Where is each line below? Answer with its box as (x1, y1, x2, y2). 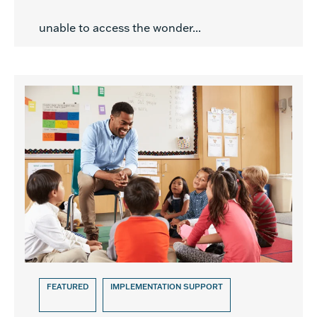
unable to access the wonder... (39, 21, 204, 35)
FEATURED (47, 282, 88, 292)
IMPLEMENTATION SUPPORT (110, 282, 223, 292)
